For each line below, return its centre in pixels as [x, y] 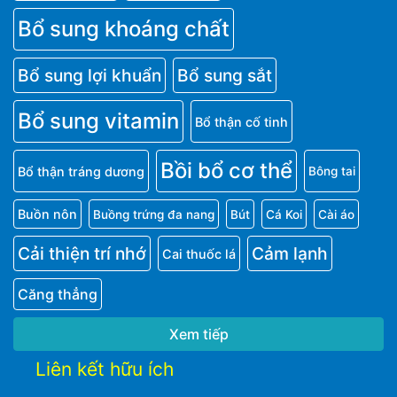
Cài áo [336, 214]
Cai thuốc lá [199, 253]
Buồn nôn [47, 214]
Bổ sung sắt [225, 75]
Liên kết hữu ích [105, 369]
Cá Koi [284, 214]
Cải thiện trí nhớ [82, 253]
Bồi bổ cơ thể [226, 171]
